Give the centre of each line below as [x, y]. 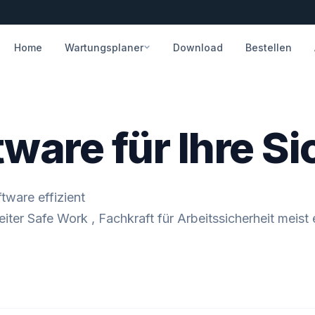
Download [198, 47]
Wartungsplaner [104, 47]
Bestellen [268, 47]
